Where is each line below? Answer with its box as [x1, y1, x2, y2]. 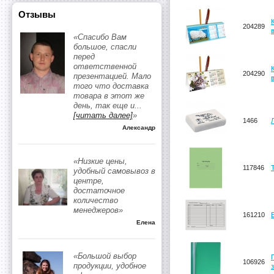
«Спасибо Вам [73, 32, 127, 42]
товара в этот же [73, 91, 144, 100]
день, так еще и [73, 101, 135, 110]
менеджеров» [73, 206, 123, 215]
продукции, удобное [73, 261, 146, 270]
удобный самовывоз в [73, 166, 155, 176]
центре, [73, 176, 104, 185]
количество [73, 196, 118, 205]
